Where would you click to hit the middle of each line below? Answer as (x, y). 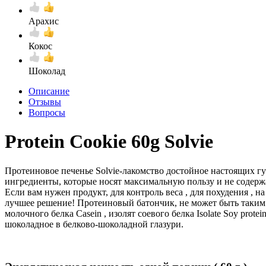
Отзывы (45, 102)
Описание (49, 91)
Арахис (44, 21)
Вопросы (47, 112)
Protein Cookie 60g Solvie (109, 142)
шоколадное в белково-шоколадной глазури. (94, 224)
